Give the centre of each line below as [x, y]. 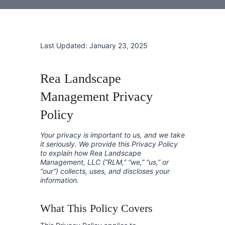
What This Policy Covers [96, 208]
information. [60, 180]
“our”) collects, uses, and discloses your [105, 171]
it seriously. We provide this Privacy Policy [109, 144]
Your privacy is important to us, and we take [113, 135]
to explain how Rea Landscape [91, 153]
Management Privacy [96, 96]
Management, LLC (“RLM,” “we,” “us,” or [104, 162]
